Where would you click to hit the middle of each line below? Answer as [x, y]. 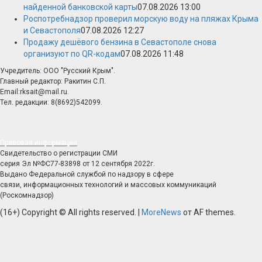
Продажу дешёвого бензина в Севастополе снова [120, 42]
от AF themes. [208, 212]
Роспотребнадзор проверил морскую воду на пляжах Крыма [141, 19]
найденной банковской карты [80, 7]
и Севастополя [52, 30]
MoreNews [161, 212]
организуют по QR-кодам [72, 54]
